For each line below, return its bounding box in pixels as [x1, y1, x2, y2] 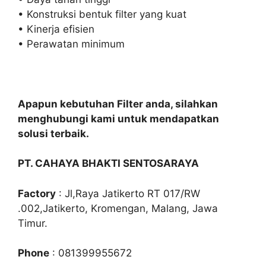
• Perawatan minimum [18, 37, 125, 50]
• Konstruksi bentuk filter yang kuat [18, 8, 186, 20]
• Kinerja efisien [18, 23, 94, 35]
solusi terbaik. [18, 127, 89, 140]
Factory [18, 187, 56, 199]
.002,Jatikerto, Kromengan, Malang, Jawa [18, 202, 218, 214]
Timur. [18, 217, 47, 229]
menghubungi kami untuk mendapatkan [18, 112, 219, 125]
